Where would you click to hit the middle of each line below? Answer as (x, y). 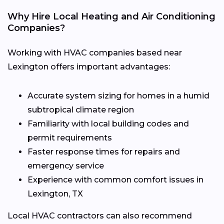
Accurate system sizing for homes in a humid (118, 95)
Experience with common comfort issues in (115, 179)
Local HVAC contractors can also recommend (100, 215)
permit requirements (70, 137)
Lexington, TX (55, 193)
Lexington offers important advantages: (89, 66)
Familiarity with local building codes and (108, 123)
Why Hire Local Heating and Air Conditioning (111, 16)
